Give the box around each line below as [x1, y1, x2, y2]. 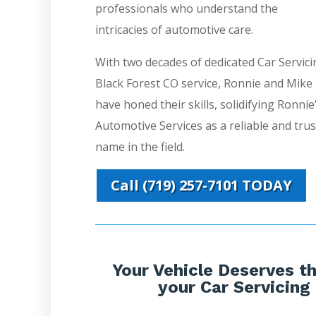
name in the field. [95, 139, 185, 155]
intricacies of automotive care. [95, 22, 253, 38]
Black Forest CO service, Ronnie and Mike [95, 75, 312, 92]
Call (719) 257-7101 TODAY [110, 176, 292, 195]
